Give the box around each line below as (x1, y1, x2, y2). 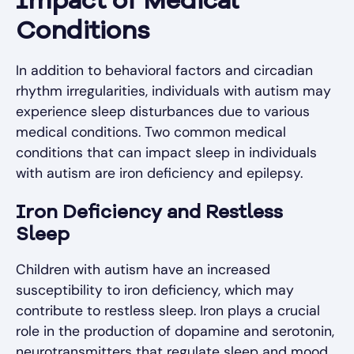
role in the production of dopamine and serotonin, (16, 322, 334, 341)
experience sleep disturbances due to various (16, 103, 310, 121)
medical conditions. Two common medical (16, 123, 286, 141)
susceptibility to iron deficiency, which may (16, 281, 294, 299)
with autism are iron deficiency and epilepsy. (16, 164, 303, 183)
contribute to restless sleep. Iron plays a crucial (16, 302, 320, 320)
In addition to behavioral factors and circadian (16, 62, 313, 80)
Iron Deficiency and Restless (16, 204, 283, 224)
